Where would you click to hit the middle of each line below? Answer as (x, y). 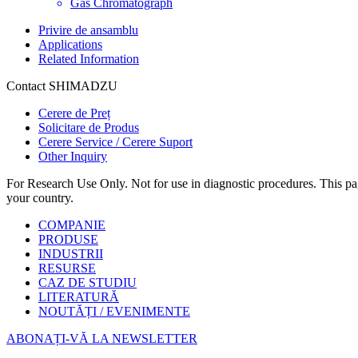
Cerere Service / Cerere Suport (115, 142)
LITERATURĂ (79, 297)
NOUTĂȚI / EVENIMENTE (114, 312)
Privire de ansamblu (88, 30)
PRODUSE (68, 240)
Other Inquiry (73, 157)
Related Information (89, 59)
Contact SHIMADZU (62, 86)
